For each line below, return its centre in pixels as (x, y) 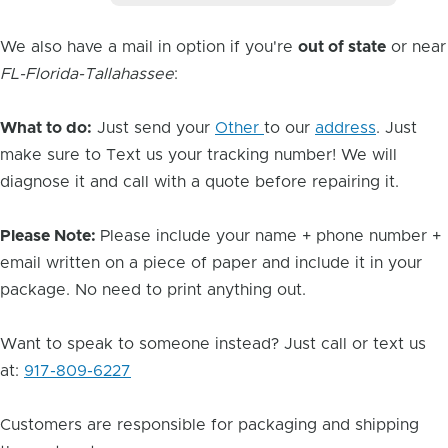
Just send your (153, 128)
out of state (342, 47)
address (345, 128)
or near (416, 47)
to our (289, 128)
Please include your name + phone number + (270, 236)
